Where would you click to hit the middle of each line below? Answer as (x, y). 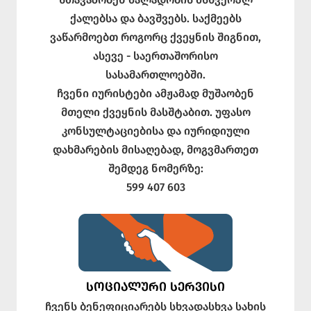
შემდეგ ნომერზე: (155, 168)
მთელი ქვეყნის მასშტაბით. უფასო (155, 112)
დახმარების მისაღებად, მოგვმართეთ (155, 149)
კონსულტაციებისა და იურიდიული (155, 131)
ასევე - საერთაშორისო (155, 56)
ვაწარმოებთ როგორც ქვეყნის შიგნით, (155, 37)
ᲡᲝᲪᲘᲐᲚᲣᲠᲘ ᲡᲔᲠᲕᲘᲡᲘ (155, 286)
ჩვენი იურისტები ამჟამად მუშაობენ (155, 93)
